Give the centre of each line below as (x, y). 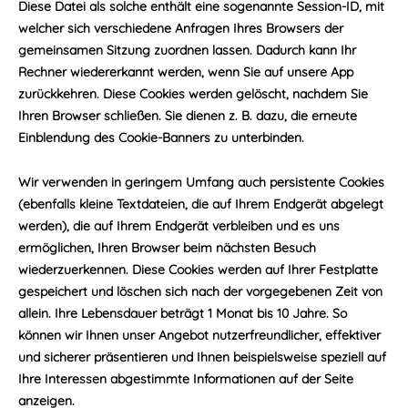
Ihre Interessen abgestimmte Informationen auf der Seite (186, 379)
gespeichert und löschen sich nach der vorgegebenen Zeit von (200, 291)
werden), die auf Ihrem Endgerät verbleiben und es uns (179, 226)
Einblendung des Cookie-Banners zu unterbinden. (161, 138)
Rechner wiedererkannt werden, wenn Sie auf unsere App (186, 72)
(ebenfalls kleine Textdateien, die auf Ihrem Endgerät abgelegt (201, 204)
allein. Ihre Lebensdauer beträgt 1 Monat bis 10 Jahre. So (183, 313)
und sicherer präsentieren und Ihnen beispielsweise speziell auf (202, 357)
